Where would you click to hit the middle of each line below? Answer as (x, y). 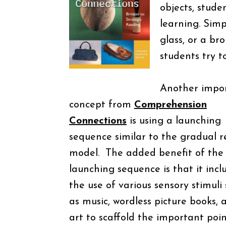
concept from (102, 105)
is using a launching (174, 121)
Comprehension (171, 105)
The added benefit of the (163, 153)
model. (86, 153)
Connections (98, 121)
